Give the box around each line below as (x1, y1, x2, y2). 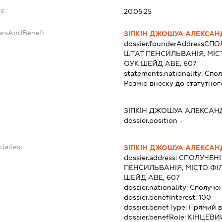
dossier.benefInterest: (123, 193, 199, 201)
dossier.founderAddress (123, 39, 204, 48)
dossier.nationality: (123, 183, 190, 191)
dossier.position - (123, 116, 183, 124)
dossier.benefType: (123, 203, 189, 211)
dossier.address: (123, 153, 179, 162)
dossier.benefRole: (123, 213, 188, 221)
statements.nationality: (123, 69, 205, 77)
